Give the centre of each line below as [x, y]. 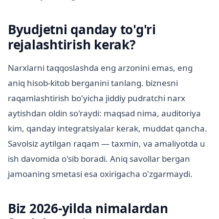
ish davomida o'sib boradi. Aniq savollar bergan [99, 159]
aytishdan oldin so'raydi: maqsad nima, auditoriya [104, 113]
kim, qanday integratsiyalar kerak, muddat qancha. [108, 129]
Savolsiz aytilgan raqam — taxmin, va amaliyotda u [107, 144]
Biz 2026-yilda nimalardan [88, 208]
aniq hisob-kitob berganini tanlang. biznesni [93, 83]
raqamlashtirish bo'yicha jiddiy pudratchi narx [97, 98]
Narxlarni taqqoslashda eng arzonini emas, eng [100, 68]
